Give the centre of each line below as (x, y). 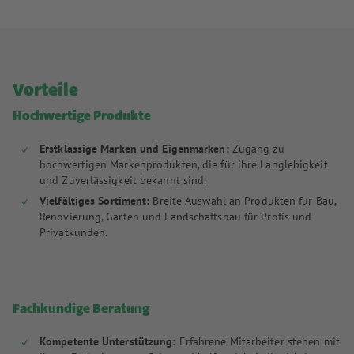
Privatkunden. (74, 233)
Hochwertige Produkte (82, 117)
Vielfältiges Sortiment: (95, 201)
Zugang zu (258, 149)
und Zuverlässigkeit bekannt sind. (123, 181)
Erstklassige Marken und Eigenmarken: (136, 149)
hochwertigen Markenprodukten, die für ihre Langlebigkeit (184, 165)
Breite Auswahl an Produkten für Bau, (243, 201)
